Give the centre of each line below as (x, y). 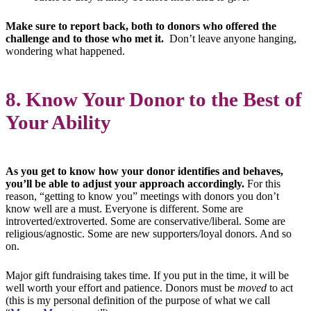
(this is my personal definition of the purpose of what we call (138, 301)
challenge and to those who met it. (85, 38)
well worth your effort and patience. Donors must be (121, 288)
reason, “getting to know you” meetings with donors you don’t (142, 196)
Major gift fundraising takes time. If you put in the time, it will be (147, 276)
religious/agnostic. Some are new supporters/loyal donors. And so (149, 234)
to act (280, 288)
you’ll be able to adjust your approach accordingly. (125, 184)
